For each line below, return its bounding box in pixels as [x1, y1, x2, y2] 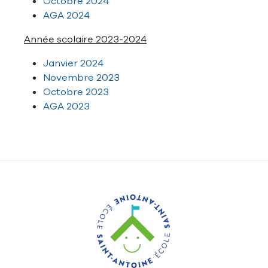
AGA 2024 [43, 9, 90, 22]
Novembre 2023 [43, 71, 120, 84]
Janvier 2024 [43, 57, 103, 70]
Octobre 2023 [43, 86, 109, 99]
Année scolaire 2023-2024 [24, 33, 147, 46]
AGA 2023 [43, 100, 90, 113]
